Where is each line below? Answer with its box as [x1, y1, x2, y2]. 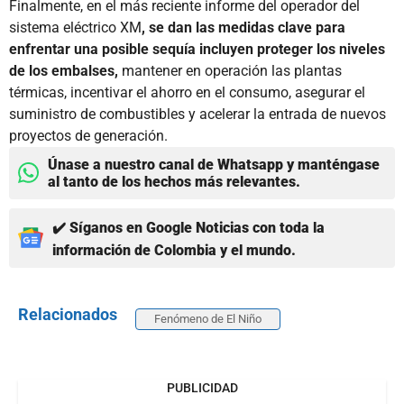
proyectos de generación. [9, 126, 168, 144]
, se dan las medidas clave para [142, 18, 345, 36]
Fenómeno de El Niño [154, 311, 262, 326]
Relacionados [18, 304, 117, 324]
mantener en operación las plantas [118, 61, 342, 79]
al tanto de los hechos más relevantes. [48, 172, 300, 190]
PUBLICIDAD [166, 380, 238, 395]
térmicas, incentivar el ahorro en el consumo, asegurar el [9, 83, 365, 101]
